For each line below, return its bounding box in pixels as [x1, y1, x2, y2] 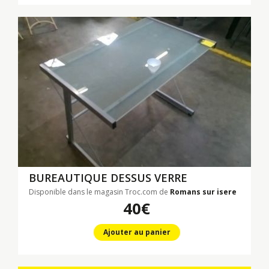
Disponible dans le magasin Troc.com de [29, 187, 170, 197]
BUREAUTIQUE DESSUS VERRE [29, 171, 187, 185]
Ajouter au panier [103, 227, 171, 237]
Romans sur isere [170, 187, 237, 197]
